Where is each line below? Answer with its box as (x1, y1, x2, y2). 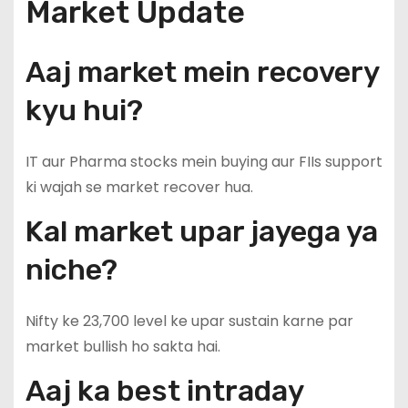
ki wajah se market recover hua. (25, 177, 253, 199)
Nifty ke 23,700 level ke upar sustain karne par (25, 310, 353, 331)
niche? (25, 251, 117, 287)
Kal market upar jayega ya (25, 213, 378, 249)
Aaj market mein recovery (25, 55, 379, 90)
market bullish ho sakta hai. (25, 335, 220, 357)
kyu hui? (25, 93, 143, 128)
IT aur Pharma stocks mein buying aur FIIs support (25, 151, 382, 173)
